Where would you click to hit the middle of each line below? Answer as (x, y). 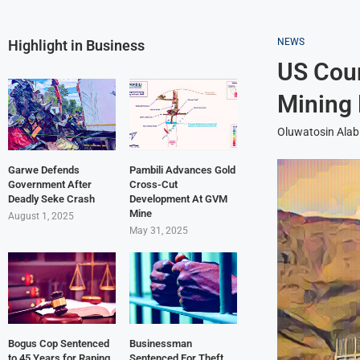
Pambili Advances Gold (182, 170)
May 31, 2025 (158, 231)
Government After (50, 185)
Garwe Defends (44, 170)
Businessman (160, 344)
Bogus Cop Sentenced (59, 344)
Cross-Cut (153, 185)
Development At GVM (178, 199)
